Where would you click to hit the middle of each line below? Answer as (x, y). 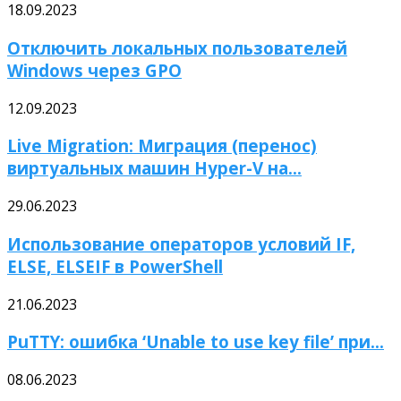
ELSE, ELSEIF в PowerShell (115, 266)
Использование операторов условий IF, (181, 243)
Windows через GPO (94, 70)
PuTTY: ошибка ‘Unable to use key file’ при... (196, 342)
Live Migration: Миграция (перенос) (162, 146)
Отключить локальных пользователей (177, 47)
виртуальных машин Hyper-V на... (154, 168)
